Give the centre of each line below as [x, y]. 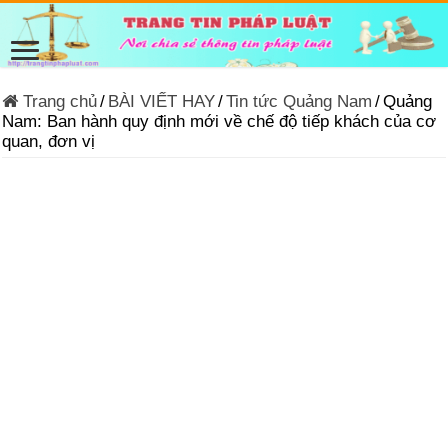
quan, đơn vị [49, 141]
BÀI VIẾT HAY [162, 101]
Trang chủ [58, 101]
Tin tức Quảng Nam [299, 101]
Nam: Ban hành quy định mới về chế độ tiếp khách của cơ [219, 121]
